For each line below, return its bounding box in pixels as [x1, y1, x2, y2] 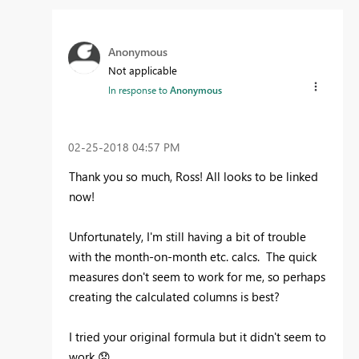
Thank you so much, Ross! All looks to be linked [69, 168, 318, 185]
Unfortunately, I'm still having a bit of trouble [69, 228, 306, 245]
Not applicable [108, 63, 177, 77]
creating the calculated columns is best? [69, 288, 283, 305]
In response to [108, 83, 170, 96]
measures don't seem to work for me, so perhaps [69, 268, 325, 285]
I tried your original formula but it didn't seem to [69, 329, 326, 345]
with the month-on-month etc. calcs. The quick [69, 248, 317, 265]
